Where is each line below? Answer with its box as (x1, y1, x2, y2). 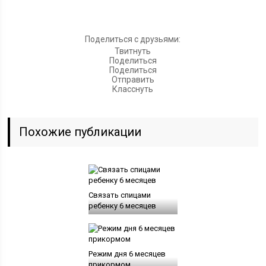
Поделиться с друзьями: (85, 34, 181, 44)
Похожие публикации (19, 125, 142, 139)
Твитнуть (115, 46, 151, 56)
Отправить (111, 75, 154, 84)
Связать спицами (88, 191, 151, 199)
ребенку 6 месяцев (88, 201, 156, 210)
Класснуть (112, 84, 154, 94)
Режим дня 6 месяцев (88, 249, 166, 258)
